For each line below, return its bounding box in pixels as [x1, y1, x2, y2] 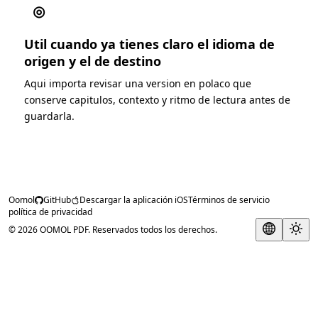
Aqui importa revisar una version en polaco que [24, 76, 251, 90]
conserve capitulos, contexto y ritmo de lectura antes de [24, 92, 290, 106]
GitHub [43, 194, 71, 206]
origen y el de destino [24, 52, 161, 70]
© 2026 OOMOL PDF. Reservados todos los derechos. [9, 224, 217, 236]
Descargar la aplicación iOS [79, 194, 188, 206]
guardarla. [24, 109, 75, 123]
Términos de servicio [188, 194, 270, 206]
